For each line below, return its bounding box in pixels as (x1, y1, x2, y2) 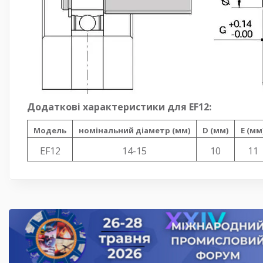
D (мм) (203, 124, 228, 136)
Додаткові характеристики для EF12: (27, 100, 211, 113)
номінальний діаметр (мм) (79, 124, 190, 136)
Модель (33, 124, 66, 136)
